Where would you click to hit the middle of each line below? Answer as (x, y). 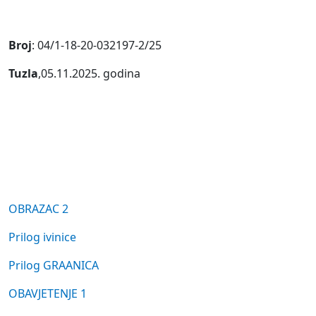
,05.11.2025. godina (89, 73)
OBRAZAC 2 (38, 209)
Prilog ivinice (42, 237)
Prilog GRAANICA (54, 265)
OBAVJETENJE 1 (48, 293)
